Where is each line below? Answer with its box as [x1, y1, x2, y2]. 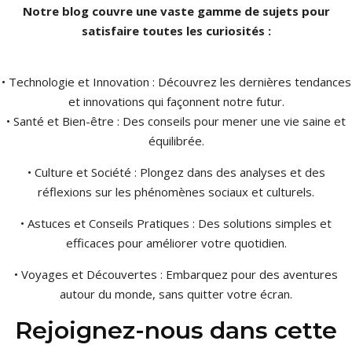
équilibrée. [148, 133, 204, 148]
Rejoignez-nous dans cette [15, 316, 337, 345]
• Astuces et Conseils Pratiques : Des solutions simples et [20, 215, 332, 231]
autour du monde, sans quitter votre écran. [60, 286, 292, 302]
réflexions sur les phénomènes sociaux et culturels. [38, 184, 314, 200]
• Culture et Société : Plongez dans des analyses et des [27, 164, 325, 180]
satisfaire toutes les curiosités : [81, 23, 271, 38]
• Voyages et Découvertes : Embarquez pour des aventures [14, 266, 338, 282]
